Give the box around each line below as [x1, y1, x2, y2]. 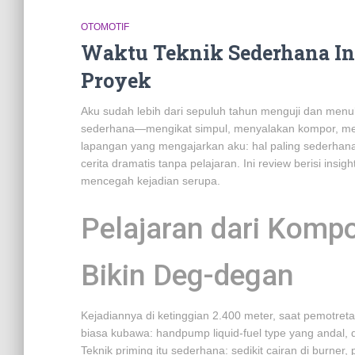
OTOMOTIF [81, 21, 129, 32]
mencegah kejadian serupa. [81, 174, 220, 187]
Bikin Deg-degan [81, 258, 294, 292]
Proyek [81, 67, 151, 94]
